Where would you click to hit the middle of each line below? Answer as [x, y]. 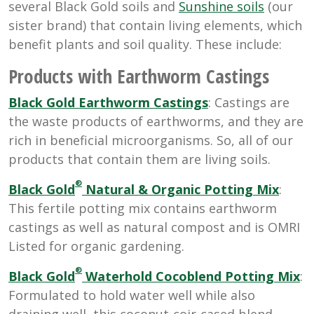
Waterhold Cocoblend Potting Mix [191, 276]
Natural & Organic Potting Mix [180, 189]
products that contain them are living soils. [139, 159]
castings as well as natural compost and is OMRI [154, 227]
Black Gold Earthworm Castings [108, 102]
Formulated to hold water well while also [132, 295]
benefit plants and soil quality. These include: [145, 44]
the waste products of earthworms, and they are [156, 121]
